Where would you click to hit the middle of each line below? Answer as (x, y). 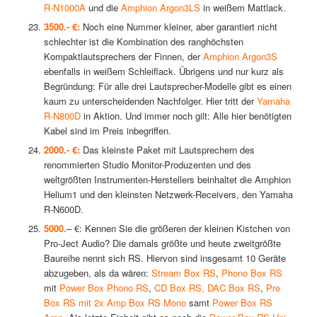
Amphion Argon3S (240, 57)
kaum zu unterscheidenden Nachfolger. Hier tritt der (150, 101)
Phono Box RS (252, 273)
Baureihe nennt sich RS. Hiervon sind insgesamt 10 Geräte (165, 258)
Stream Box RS (183, 273)
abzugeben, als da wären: (97, 273)
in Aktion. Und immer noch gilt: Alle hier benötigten (186, 116)
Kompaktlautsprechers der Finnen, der (123, 57)
